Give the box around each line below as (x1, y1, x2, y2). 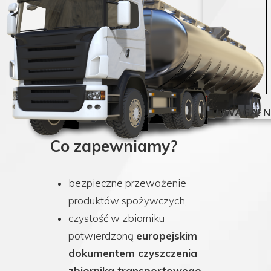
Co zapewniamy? (50, 136, 178, 156)
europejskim (136, 229, 197, 242)
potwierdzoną (68, 229, 136, 242)
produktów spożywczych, (68, 194, 187, 207)
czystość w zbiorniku (68, 212, 165, 224)
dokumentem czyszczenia (68, 247, 197, 260)
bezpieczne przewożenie (68, 177, 186, 189)
